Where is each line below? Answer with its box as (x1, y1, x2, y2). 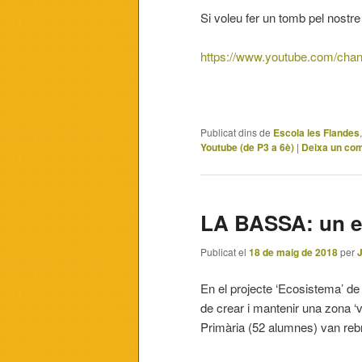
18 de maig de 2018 (249, 244, 338, 259)
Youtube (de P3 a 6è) (200, 140, 294, 155)
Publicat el (200, 244, 249, 259)
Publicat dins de (200, 125, 271, 140)
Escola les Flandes (273, 125, 360, 141)
